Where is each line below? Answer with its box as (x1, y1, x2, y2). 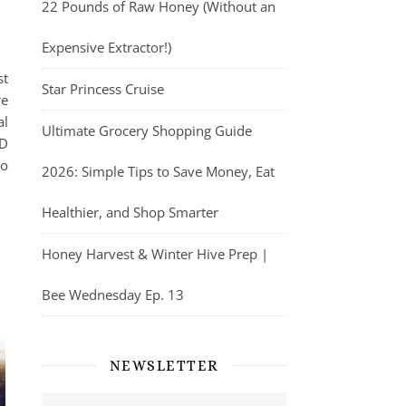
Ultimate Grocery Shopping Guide (42, 121, 252, 140)
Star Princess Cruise (42, 79, 164, 98)
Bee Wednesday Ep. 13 (42, 285, 184, 304)
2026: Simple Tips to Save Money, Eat (42, 161, 275, 180)
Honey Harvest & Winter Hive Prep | (42, 244, 268, 263)
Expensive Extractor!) (42, 37, 171, 56)
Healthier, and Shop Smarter (42, 202, 218, 221)
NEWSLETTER (109, 356, 219, 374)
